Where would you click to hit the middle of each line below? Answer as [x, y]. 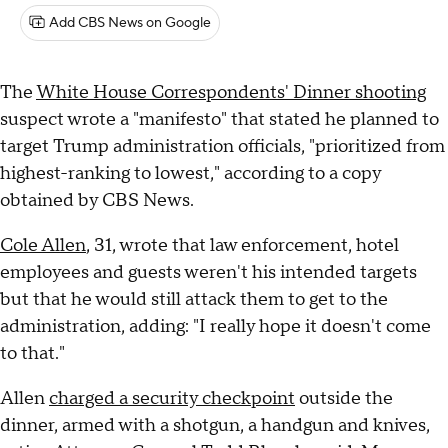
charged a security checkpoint [172, 399]
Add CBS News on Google [130, 23]
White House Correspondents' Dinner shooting [231, 93]
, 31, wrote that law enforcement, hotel [242, 246]
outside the [344, 399]
